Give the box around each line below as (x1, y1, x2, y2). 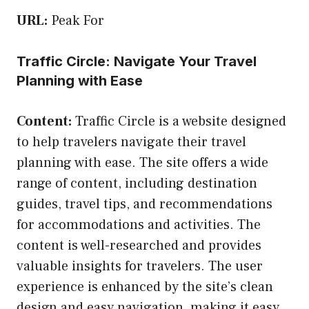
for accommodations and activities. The (17, 215, 261, 234)
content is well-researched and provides (17, 236, 261, 255)
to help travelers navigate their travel (17, 132, 246, 151)
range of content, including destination (17, 174, 257, 192)
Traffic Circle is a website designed (72, 112, 286, 130)
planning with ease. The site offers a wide (17, 153, 268, 172)
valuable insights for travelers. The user (17, 257, 263, 275)
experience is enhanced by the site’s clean (17, 277, 273, 296)
